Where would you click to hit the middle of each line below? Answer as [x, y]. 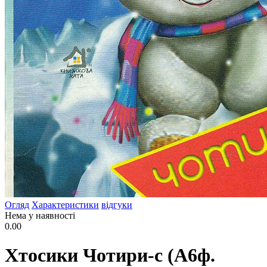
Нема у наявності [40, 215]
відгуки [117, 205]
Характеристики [65, 205]
